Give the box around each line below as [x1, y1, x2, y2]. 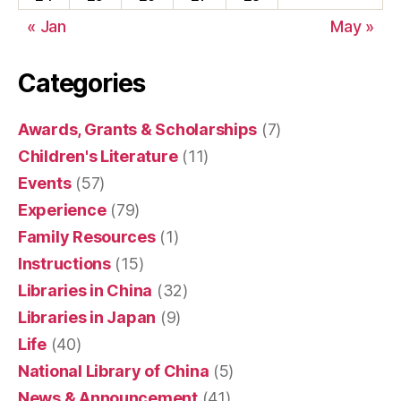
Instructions [18, 253, 111, 273]
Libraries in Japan [18, 307, 157, 327]
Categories [18, 67, 145, 98]
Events [18, 173, 72, 192]
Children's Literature [18, 146, 178, 166]
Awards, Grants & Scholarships [18, 119, 258, 139]
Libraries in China [18, 280, 153, 300]
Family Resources [18, 226, 156, 246]
